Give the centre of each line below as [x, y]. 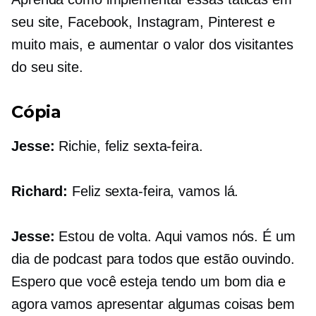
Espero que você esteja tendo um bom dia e [148, 282]
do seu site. [47, 67]
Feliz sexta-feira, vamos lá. [153, 192]
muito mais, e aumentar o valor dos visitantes [152, 45]
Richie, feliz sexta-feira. [129, 146]
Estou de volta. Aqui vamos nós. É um [175, 237]
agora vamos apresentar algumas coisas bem [153, 304]
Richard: [40, 192]
